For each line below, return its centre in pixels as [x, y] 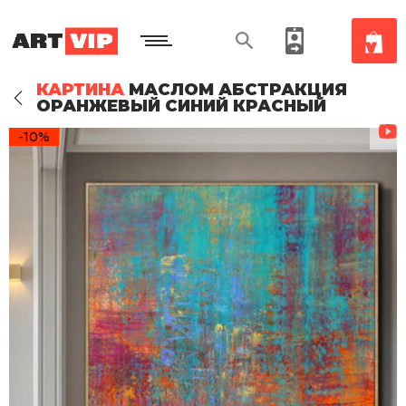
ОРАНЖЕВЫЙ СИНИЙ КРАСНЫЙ [181, 106]
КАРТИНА [80, 90]
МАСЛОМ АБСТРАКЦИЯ [236, 90]
